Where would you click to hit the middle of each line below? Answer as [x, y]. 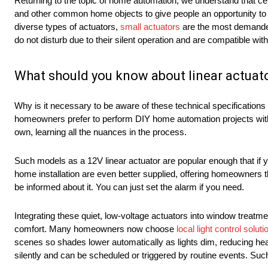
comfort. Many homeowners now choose [95, 229]
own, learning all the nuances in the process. [102, 132]
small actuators [150, 27]
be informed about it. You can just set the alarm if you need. [130, 187]
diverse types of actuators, [67, 27]
